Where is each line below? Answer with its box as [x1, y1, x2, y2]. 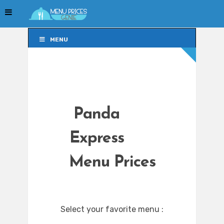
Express [69, 130, 124, 147]
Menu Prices [68, 154, 155, 171]
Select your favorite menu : [60, 204, 163, 214]
